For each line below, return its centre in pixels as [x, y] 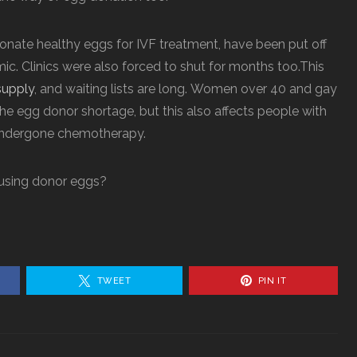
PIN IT [272, 280]
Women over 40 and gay [264, 89]
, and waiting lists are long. [112, 89]
